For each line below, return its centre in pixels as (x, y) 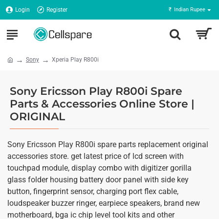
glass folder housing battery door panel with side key (98, 180)
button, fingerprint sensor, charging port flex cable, (93, 191)
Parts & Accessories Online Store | (102, 104)
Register (57, 10)
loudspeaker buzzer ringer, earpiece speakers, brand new (104, 203)
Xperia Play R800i (75, 60)
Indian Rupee (190, 10)
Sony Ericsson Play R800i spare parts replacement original (108, 144)
